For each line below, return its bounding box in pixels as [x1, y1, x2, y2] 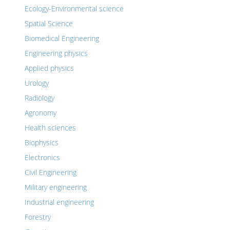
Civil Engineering [25, 167, 76, 177]
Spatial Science [25, 18, 73, 28]
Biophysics [25, 138, 59, 147]
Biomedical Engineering [25, 33, 99, 43]
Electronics [25, 152, 60, 162]
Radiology [25, 93, 54, 103]
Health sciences [25, 123, 76, 132]
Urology [25, 78, 49, 88]
